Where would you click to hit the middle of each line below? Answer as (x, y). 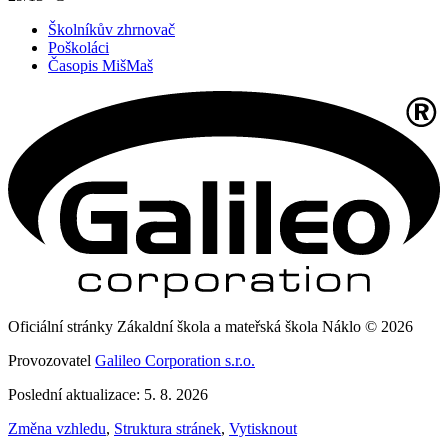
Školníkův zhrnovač (111, 29)
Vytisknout (263, 429)
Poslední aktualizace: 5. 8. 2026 (108, 395)
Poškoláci (78, 47)
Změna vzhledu (57, 429)
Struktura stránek (167, 429)
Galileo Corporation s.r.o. (175, 361)
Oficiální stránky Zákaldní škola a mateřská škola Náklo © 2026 (210, 327)
